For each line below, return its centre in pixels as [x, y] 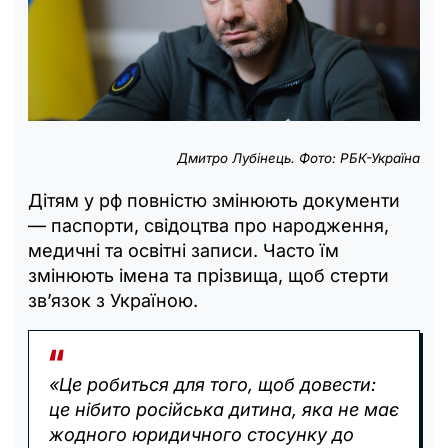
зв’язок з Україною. [113, 301]
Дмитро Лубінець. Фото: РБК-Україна [298, 158]
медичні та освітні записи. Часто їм [183, 251]
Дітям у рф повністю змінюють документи [214, 201]
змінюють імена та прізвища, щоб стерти [208, 276]
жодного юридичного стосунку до [201, 435]
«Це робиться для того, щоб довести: [212, 385]
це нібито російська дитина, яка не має [224, 410]
